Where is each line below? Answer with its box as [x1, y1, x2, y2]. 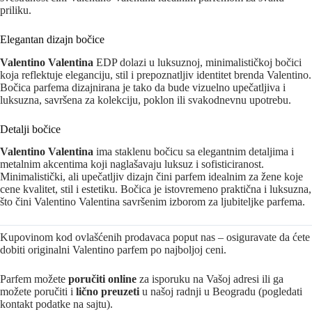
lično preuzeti [76, 286, 139, 298]
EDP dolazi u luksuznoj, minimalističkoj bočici [93, 56, 302, 68]
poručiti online [68, 273, 136, 286]
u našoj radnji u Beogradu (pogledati [139, 286, 302, 298]
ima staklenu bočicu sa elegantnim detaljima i [93, 146, 294, 158]
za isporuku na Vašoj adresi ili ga [136, 273, 283, 286]
